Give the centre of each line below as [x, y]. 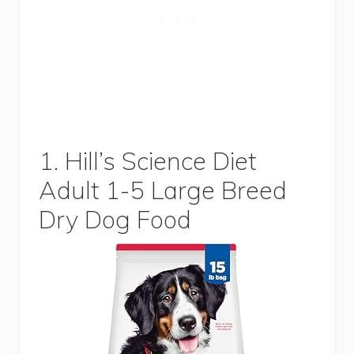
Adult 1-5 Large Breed [163, 190]
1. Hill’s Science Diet [147, 160]
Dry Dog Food [115, 219]
